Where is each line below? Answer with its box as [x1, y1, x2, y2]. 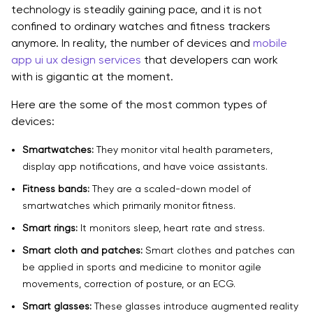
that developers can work [141, 52, 278, 66]
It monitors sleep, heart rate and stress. [78, 221, 265, 233]
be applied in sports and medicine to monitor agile [22, 261, 261, 272]
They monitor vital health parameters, [94, 143, 272, 155]
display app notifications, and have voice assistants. [22, 160, 268, 172]
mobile [253, 36, 287, 50]
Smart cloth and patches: [22, 244, 143, 256]
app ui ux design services [11, 52, 141, 66]
